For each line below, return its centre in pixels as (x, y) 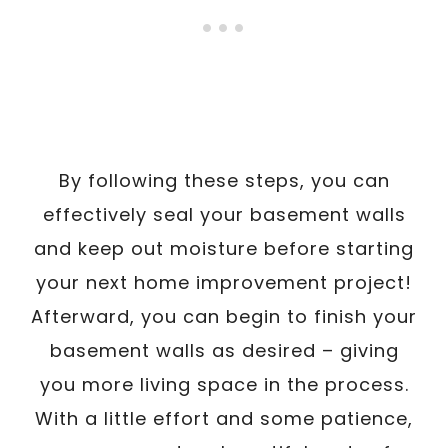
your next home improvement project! (224, 282)
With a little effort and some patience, (224, 418)
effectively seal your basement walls (224, 214)
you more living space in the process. (224, 384)
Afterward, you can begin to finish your (224, 316)
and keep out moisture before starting (224, 248)
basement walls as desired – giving (224, 350)
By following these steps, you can (224, 180)
